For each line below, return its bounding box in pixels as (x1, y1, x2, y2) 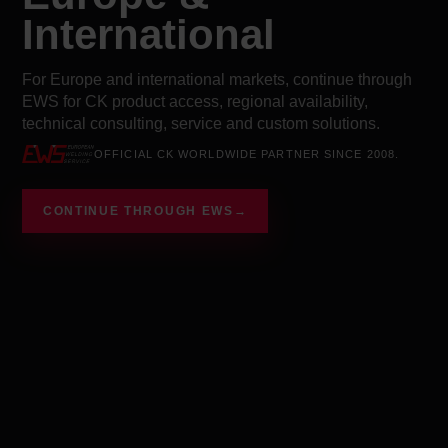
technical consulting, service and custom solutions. (22, 114, 380, 132)
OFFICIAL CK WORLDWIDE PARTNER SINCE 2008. (94, 147, 400, 160)
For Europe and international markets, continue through (22, 70, 412, 88)
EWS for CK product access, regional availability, (22, 92, 368, 110)
